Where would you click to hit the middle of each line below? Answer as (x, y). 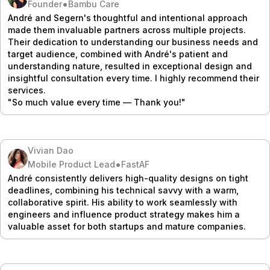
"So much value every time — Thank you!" (97, 102)
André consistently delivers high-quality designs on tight (128, 178)
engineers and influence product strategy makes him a (124, 215)
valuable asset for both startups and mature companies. (127, 227)
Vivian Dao (50, 151)
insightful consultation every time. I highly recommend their (133, 78)
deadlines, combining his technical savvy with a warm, (123, 190)
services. (27, 90)
